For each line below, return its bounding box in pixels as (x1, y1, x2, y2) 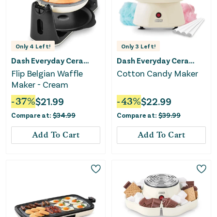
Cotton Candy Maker (117, 68, 198, 79)
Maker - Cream (11, 79, 68, 90)
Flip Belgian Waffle (11, 68, 83, 79)
